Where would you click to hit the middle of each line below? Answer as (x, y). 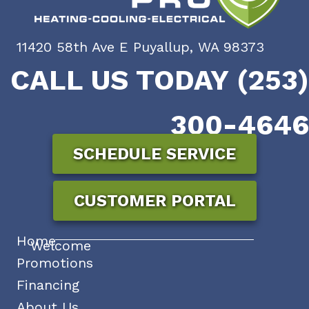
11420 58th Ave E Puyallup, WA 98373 (140, 47)
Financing (48, 285)
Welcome (61, 245)
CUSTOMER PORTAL (154, 200)
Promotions (55, 262)
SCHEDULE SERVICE (154, 153)
